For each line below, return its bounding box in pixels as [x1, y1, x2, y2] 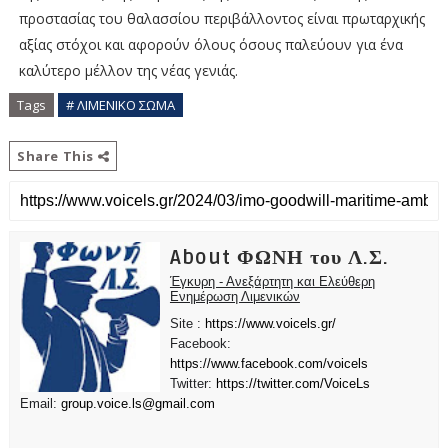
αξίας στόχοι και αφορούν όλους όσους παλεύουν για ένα [18, 34, 403, 54]
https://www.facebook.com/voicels [169, 356, 368, 372]
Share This [16, 146, 98, 165]
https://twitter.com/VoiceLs [215, 376, 370, 392]
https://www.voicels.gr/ [204, 316, 336, 332]
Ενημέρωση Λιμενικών [169, 288, 300, 304]
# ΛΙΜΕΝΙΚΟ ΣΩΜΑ [65, 95, 175, 114]
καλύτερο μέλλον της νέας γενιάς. [18, 60, 238, 80]
